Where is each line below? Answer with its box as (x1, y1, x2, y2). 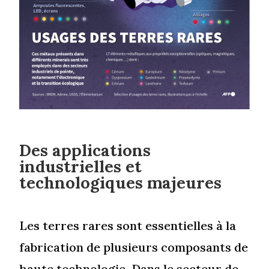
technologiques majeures (19, 172, 222, 193)
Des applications (19, 139, 151, 160)
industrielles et (19, 156, 142, 177)
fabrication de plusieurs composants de (19, 239, 249, 255)
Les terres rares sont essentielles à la (19, 217, 237, 233)
